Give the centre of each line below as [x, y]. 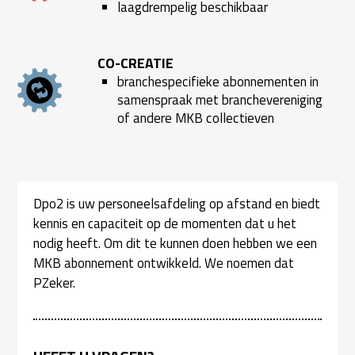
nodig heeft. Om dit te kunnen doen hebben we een [176, 243]
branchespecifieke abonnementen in [218, 81]
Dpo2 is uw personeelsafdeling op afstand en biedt [177, 203]
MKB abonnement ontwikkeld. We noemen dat [164, 263]
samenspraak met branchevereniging [219, 99]
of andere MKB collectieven [195, 118]
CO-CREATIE [136, 63]
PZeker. [55, 282]
